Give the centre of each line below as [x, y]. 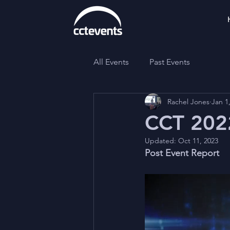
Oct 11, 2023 [198, 141]
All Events [111, 62]
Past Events [170, 62]
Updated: [161, 141]
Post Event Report [183, 153]
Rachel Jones [188, 101]
